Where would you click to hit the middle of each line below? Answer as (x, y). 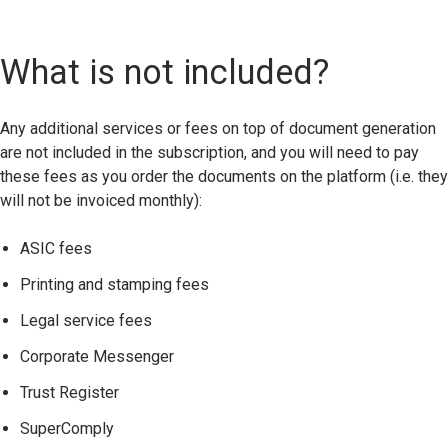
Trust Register (71, 392)
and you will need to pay (333, 152)
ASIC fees (56, 248)
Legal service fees (86, 320)
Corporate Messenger (97, 356)
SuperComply (67, 428)
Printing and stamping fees (114, 284)
